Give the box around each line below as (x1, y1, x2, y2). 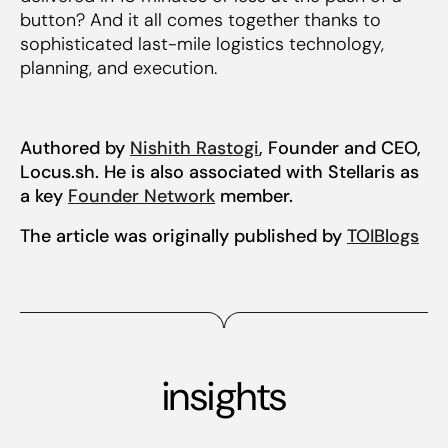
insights (161, 369, 287, 422)
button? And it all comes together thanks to (20, 7, 381, 32)
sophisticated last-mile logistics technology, (20, 31, 384, 56)
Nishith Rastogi (130, 135, 259, 160)
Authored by (20, 135, 130, 160)
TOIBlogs (347, 223, 419, 248)
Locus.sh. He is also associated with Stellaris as (20, 159, 419, 184)
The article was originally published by (20, 223, 347, 248)
